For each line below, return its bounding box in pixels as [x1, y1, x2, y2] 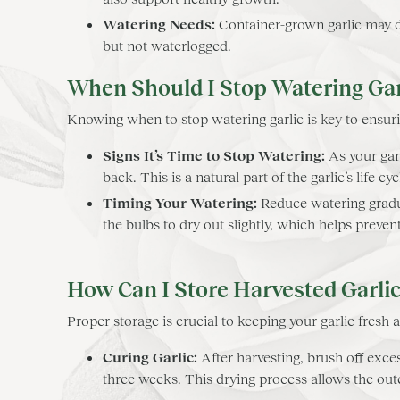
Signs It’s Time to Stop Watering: [103, 146, 325, 164]
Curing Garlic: [103, 348, 197, 365]
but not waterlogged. [103, 37, 231, 54]
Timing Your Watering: [103, 194, 257, 212]
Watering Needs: [103, 15, 215, 33]
